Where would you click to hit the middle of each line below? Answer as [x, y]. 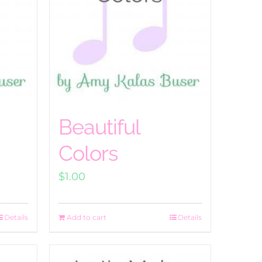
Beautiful [99, 127]
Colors [88, 153]
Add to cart [86, 217]
